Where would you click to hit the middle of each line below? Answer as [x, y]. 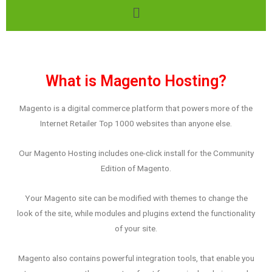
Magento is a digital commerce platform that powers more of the [136, 108]
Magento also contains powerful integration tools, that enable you [136, 258]
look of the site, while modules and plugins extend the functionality [136, 213]
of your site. [136, 228]
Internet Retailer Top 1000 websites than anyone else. [136, 123]
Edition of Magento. [136, 168]
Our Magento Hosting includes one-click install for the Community [136, 153]
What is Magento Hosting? [136, 81]
